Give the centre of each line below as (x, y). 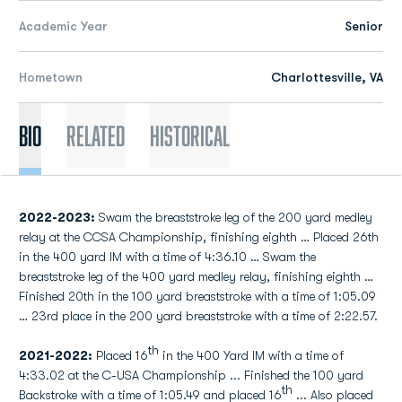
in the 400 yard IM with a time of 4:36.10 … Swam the (167, 257)
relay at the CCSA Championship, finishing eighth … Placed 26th (199, 237)
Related (96, 135)
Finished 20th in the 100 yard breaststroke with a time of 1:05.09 (197, 296)
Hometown (51, 77)
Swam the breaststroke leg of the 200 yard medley (234, 217)
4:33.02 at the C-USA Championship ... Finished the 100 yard (191, 375)
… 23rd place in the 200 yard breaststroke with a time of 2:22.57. (198, 316)
